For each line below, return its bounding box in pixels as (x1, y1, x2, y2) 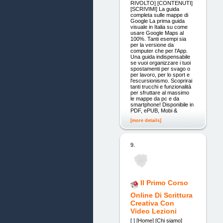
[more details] (130, 117, 161, 123)
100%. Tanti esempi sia (130, 36, 186, 42)
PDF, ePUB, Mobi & (130, 108, 177, 114)
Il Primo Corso (140, 179, 188, 187)
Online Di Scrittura (130, 191, 193, 200)
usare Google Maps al (130, 30, 184, 36)
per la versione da (130, 42, 174, 48)
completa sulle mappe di (130, 12, 188, 18)
